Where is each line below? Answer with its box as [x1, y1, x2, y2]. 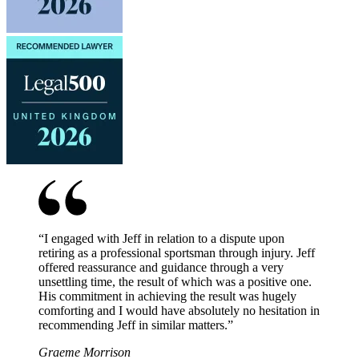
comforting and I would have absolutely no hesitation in [38, 303, 320, 317]
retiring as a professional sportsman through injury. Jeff [38, 245, 315, 260]
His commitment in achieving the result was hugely [38, 288, 296, 303]
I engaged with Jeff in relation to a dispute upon [44, 231, 284, 245]
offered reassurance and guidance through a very [38, 260, 284, 274]
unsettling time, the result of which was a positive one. [38, 274, 312, 288]
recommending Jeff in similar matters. [38, 317, 228, 332]
